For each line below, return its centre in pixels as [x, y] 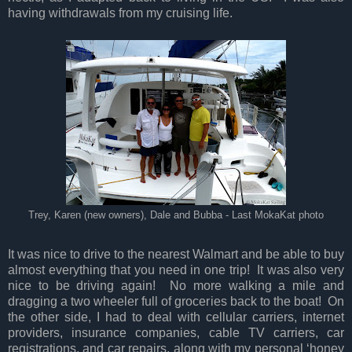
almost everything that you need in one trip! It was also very [176, 269]
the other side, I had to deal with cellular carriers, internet [176, 317]
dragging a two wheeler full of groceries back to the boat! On [176, 301]
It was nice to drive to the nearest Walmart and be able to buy [176, 254]
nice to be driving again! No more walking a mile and [176, 285]
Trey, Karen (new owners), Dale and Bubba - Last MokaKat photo [176, 215]
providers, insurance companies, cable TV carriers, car [176, 332]
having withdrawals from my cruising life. [122, 13]
